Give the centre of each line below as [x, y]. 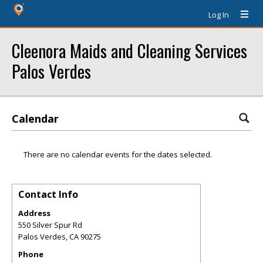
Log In [219, 15]
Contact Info [48, 194]
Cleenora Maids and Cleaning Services [129, 50]
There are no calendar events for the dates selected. [118, 154]
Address [34, 213]
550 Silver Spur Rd [50, 225]
